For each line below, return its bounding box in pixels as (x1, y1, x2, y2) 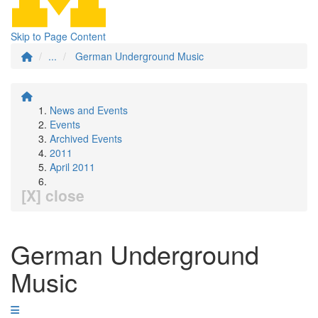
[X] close (21, 185, 84, 206)
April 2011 (50, 160, 95, 174)
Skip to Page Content (11, 29, 106, 43)
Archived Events (50, 131, 122, 146)
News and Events (50, 103, 128, 117)
